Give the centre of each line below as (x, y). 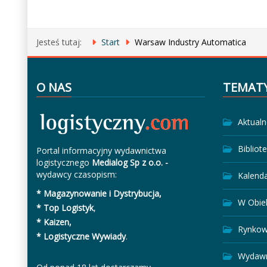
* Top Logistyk (65, 207)
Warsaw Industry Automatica (190, 42)
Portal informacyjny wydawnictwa (101, 150)
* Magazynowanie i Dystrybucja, (99, 193)
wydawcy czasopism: (76, 174)
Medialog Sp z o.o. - (130, 162)
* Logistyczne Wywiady (81, 236)
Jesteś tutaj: (61, 42)
